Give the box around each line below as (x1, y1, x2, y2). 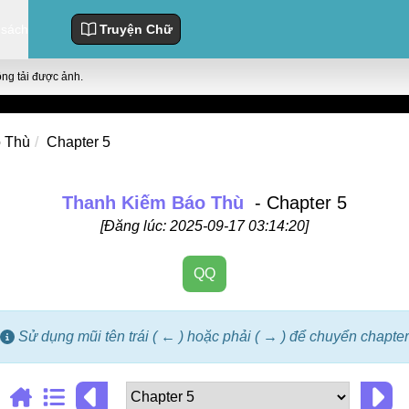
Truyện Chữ (100, 22, 173, 37)
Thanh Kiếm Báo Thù (62, 193, 244, 213)
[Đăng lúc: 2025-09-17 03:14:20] (100, 218, 309, 234)
